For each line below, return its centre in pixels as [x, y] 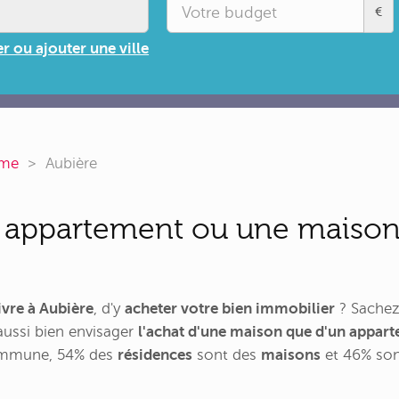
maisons [291, 355]
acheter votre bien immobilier [230, 309]
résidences [155, 355]
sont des [227, 355]
